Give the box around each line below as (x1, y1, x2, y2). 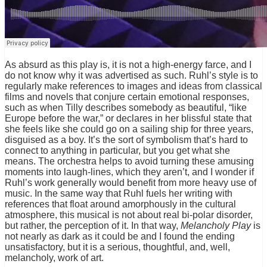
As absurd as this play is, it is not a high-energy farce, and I (5, 60, 252, 70)
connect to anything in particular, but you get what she (5, 145, 230, 156)
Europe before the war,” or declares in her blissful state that (5, 113, 252, 124)
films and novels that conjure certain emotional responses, (5, 92, 249, 103)
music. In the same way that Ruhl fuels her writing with (5, 188, 232, 199)
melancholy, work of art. (5, 253, 104, 263)
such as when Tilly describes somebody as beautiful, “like (5, 103, 247, 113)
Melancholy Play (181, 221, 251, 231)
